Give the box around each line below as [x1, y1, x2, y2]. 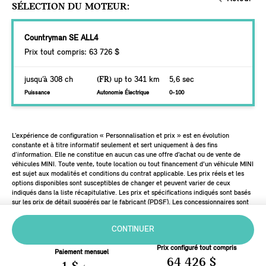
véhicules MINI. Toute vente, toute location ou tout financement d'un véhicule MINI [12, 161, 254, 168]
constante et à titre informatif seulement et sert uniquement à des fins [12, 142, 217, 149]
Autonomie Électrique [97, 90, 149, 96]
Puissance [24, 90, 50, 96]
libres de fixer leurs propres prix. [12, 208, 106, 216]
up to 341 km [112, 75, 160, 84]
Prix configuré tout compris [157, 245, 236, 252]
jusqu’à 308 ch [24, 75, 73, 84]
